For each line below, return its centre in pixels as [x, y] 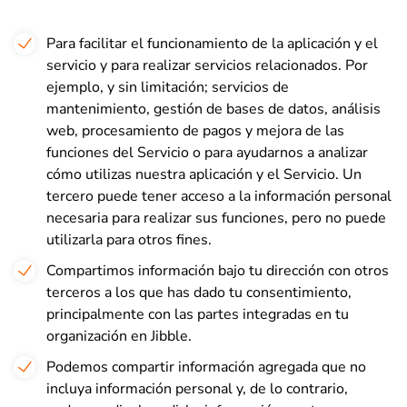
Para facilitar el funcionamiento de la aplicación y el [212, 44]
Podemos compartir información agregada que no [206, 367]
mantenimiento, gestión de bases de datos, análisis [213, 109]
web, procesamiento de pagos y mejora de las [195, 131]
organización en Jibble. [119, 336]
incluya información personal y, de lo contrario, [197, 389]
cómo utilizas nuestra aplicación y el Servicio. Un [204, 174]
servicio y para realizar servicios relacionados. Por [207, 65]
